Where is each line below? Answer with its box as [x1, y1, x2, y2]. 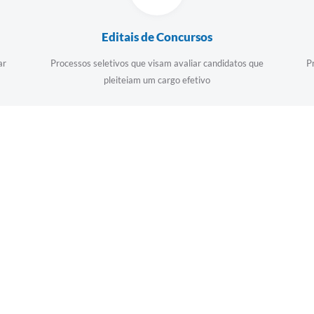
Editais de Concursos [102, 29, 212, 44]
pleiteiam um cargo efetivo [104, 74, 210, 86]
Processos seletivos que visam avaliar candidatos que [50, 57, 264, 69]
